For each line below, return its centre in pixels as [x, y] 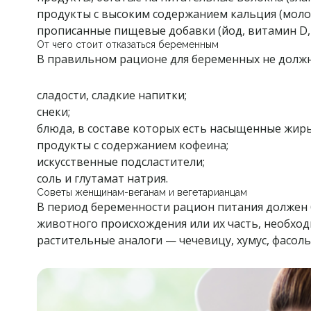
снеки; [54, 111]
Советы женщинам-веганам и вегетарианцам [142, 192]
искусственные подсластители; [121, 161]
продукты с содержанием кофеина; [133, 145]
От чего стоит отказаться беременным [128, 44]
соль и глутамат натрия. [103, 178]
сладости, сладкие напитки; [112, 95]
